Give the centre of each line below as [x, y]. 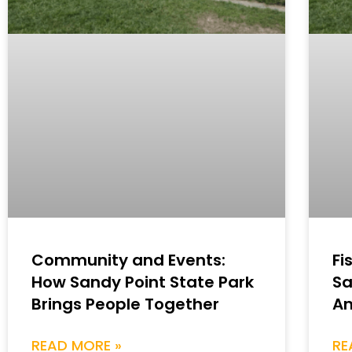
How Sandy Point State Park [143, 282]
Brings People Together [125, 304]
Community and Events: [128, 260]
